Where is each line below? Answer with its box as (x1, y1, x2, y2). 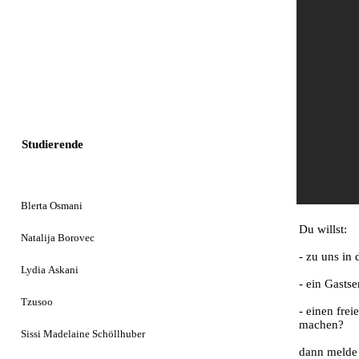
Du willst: (299, 223, 347, 236)
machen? (299, 318, 344, 331)
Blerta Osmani (21, 200, 83, 212)
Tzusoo (21, 296, 53, 308)
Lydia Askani (21, 264, 79, 276)
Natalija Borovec (21, 232, 95, 244)
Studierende (22, 138, 83, 151)
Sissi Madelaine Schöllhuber (21, 328, 147, 340)
